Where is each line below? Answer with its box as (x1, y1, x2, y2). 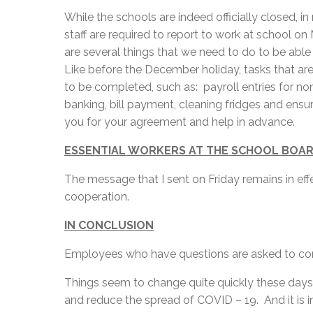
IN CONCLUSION (64, 218, 154, 232)
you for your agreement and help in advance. (64, 115, 295, 129)
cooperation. (64, 189, 129, 203)
